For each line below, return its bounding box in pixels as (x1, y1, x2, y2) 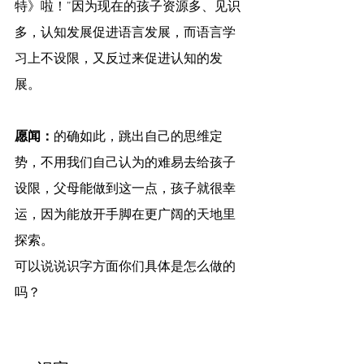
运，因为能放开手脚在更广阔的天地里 (15, 207, 236, 224)
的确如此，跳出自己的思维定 (54, 129, 223, 146)
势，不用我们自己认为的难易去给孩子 (15, 155, 236, 172)
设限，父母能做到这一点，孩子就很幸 (15, 181, 236, 198)
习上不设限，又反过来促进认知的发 (15, 51, 223, 68)
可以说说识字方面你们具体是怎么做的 (15, 259, 236, 276)
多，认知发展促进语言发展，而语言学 (15, 25, 236, 42)
